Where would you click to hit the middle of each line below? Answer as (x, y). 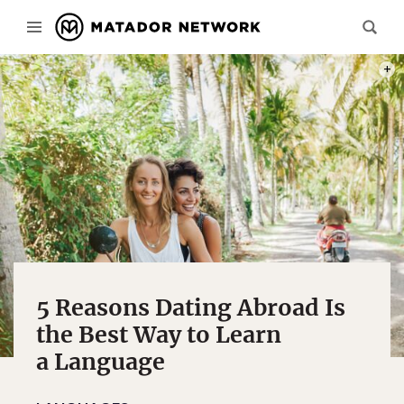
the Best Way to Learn (159, 335)
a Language (101, 362)
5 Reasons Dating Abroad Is (191, 308)
